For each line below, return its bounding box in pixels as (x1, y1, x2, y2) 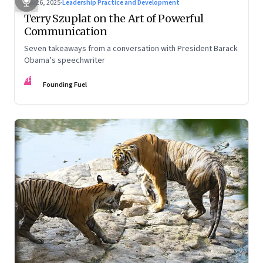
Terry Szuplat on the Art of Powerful (24, 11, 204, 25)
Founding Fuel (43, 79, 87, 90)
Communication (24, 24, 107, 38)
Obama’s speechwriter (24, 54, 105, 66)
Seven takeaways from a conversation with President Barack (24, 42, 238, 55)
